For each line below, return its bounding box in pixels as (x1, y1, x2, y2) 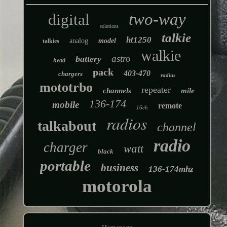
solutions (99, 23, 119, 29)
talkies (43, 37, 60, 45)
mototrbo (39, 80, 93, 95)
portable (40, 158, 91, 174)
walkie (140, 47, 181, 64)
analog (69, 37, 89, 45)
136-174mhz (148, 164, 194, 174)
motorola (82, 176, 152, 197)
